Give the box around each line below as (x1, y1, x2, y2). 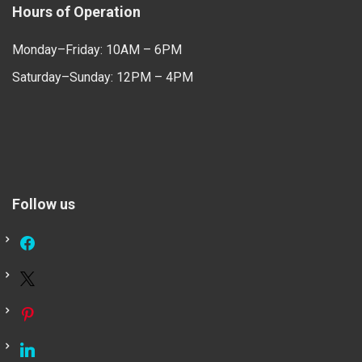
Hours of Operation (12, 3, 141, 21)
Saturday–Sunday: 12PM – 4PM (12, 69, 193, 86)
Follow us (12, 196, 75, 213)
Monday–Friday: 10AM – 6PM (12, 42, 182, 58)
